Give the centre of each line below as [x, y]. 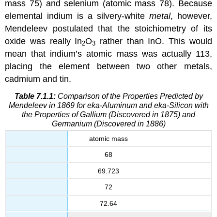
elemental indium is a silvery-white [77, 16]
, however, [191, 16]
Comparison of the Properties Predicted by [129, 96]
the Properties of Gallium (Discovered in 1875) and [108, 114]
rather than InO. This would [154, 41]
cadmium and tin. [38, 79]
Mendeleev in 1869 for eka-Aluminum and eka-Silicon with [108, 105]
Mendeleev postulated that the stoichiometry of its [108, 28]
